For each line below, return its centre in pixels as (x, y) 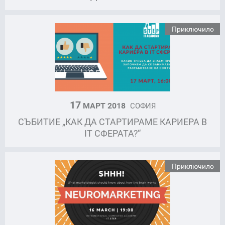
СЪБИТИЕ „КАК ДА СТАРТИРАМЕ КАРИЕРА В (113, 121)
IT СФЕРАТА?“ (113, 133)
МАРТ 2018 (104, 105)
